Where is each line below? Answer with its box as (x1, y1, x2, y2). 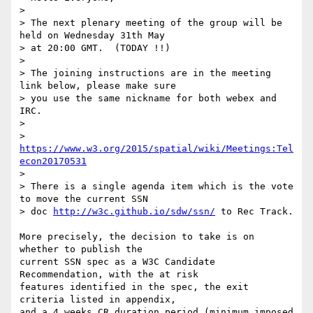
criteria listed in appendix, (20, 294, 182, 305)
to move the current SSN (20, 194, 148, 205)
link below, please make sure (20, 80, 176, 92)
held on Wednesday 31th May (20, 30, 165, 41)
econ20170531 (20, 156, 87, 167)
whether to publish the (20, 244, 148, 255)
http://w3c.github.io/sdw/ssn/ (53, 206, 215, 217)
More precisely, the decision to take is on (20, 231, 254, 242)
